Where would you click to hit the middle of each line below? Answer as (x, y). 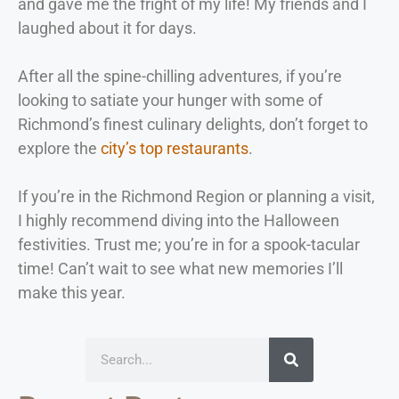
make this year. (72, 292)
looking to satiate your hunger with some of (170, 100)
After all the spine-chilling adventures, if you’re (180, 76)
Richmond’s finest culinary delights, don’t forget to (193, 124)
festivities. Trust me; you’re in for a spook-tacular (189, 244)
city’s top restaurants (175, 148)
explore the (59, 148)
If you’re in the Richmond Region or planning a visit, (196, 196)
